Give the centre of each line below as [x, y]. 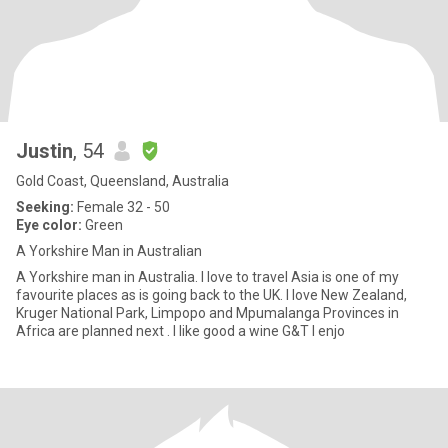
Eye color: [49, 225]
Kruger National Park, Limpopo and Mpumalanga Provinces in [207, 313]
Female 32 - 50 [122, 207]
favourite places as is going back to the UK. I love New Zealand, [151, 295]
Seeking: [45, 207]
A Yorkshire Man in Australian [109, 251]
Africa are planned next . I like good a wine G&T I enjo [331, 331]
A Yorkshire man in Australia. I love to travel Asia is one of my [207, 277]
